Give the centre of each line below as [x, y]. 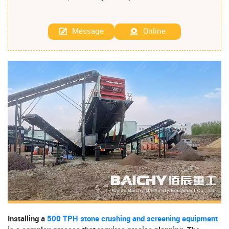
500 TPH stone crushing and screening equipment [132, 219]
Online [154, 31]
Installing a [27, 219]
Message [88, 31]
